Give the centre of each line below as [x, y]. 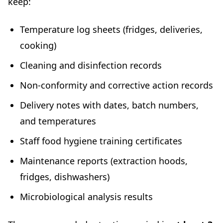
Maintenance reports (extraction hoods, [104, 161]
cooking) [38, 46]
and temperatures [58, 121]
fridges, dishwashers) [65, 177]
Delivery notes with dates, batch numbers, [109, 105]
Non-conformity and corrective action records [116, 85]
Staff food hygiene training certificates [101, 141]
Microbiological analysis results [86, 197]
